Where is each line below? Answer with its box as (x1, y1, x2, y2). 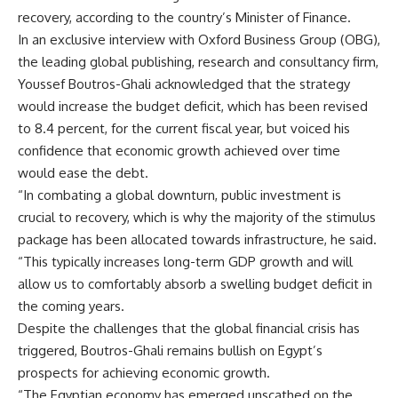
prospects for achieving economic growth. (18, 364, 270, 381)
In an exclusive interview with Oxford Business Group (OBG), (18, 31, 380, 48)
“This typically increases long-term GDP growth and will (18, 253, 353, 270)
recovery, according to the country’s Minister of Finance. (18, 9, 351, 26)
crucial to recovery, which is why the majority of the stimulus (18, 209, 376, 226)
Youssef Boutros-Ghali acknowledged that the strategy (18, 76, 350, 92)
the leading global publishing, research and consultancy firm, (18, 53, 378, 70)
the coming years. (18, 298, 124, 314)
